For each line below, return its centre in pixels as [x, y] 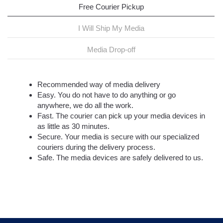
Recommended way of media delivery [99, 85]
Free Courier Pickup [111, 7]
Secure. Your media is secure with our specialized [118, 137]
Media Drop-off [111, 50]
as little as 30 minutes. [73, 126]
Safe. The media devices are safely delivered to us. [120, 158]
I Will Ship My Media [111, 28]
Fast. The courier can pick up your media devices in [121, 116]
